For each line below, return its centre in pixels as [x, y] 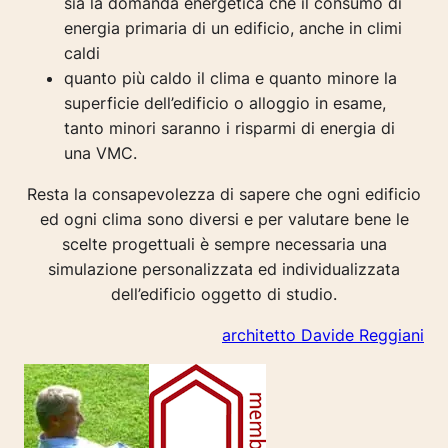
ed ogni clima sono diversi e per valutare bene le [224, 219]
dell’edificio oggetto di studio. [224, 294]
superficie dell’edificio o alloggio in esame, [225, 103]
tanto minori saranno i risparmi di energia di [229, 128]
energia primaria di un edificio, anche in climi [233, 28]
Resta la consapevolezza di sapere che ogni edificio [224, 194]
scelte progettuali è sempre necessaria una [224, 244]
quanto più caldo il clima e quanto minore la [230, 78]
